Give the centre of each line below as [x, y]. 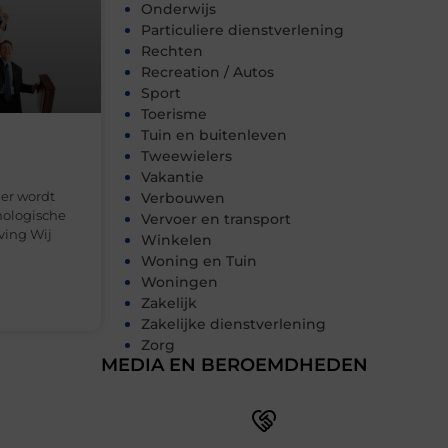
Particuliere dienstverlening [242, 30]
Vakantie [172, 177]
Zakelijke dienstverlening [233, 324]
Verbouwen [183, 198]
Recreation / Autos [207, 72]
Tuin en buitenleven [214, 135]
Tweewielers [186, 156]
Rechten [172, 51]
